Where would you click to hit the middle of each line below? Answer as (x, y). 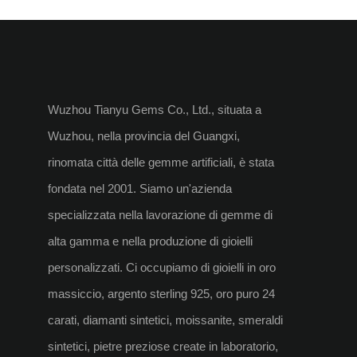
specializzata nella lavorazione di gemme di (160, 214)
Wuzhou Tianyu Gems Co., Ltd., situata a (155, 109)
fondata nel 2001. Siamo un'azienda (140, 188)
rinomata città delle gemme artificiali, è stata (161, 162)
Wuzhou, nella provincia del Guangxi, (144, 135)
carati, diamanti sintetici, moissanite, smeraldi (165, 320)
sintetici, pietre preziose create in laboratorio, (163, 346)
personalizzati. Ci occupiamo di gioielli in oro (162, 267)
